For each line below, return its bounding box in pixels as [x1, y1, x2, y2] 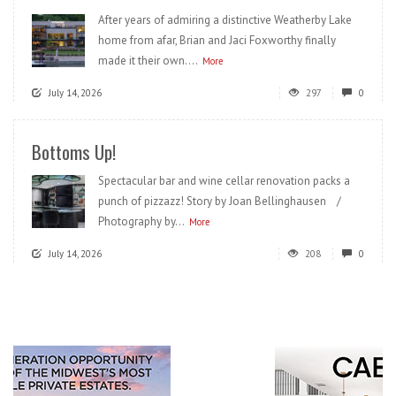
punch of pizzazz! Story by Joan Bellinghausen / [98, 194, 349, 209]
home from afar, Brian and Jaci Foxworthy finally [98, 33, 336, 49]
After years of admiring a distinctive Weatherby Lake [98, 12, 352, 28]
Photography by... [98, 214, 185, 230]
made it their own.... [98, 53, 198, 69]
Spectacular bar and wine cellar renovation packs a [98, 173, 350, 189]
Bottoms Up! [32, 138, 116, 166]
